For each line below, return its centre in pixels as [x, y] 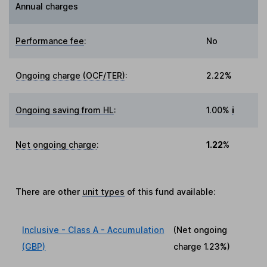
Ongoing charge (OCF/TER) [71, 76]
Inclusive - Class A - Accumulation [93, 230]
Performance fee [50, 41]
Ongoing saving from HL [65, 110]
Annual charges [47, 7]
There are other [49, 192]
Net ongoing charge [56, 145]
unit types [104, 192]
